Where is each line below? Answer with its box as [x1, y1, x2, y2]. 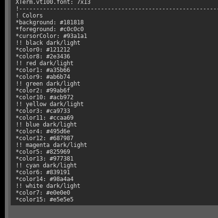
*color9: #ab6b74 [15, 73, 70, 81]
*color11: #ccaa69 [15, 114, 73, 122]
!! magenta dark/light [15, 142, 87, 149]
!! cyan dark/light [15, 162, 77, 169]
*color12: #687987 [15, 135, 73, 142]
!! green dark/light [15, 80, 80, 88]
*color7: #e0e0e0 [15, 189, 70, 197]
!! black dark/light [15, 39, 80, 47]
